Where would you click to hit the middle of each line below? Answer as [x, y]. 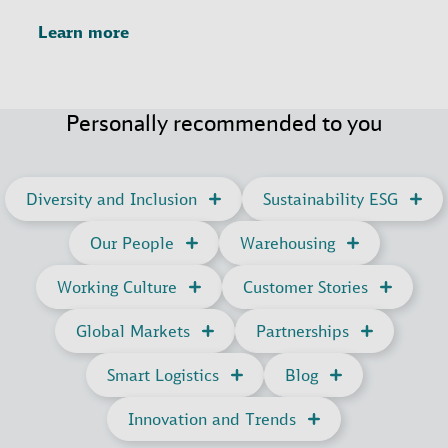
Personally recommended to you [224, 123]
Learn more [84, 32]
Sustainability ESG [330, 199]
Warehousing [287, 243]
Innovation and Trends [212, 419]
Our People [131, 243]
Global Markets [132, 331]
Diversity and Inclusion [111, 199]
